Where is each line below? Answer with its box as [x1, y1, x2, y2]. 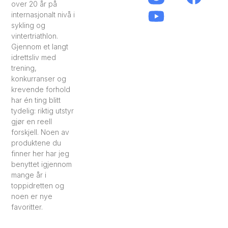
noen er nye [11, 192, 53, 201]
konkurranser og [11, 74, 67, 83]
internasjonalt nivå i [11, 10, 75, 19]
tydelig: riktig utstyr [11, 106, 74, 116]
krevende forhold [11, 85, 71, 94]
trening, [11, 64, 37, 73]
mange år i [11, 170, 47, 180]
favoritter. [11, 203, 43, 212]
